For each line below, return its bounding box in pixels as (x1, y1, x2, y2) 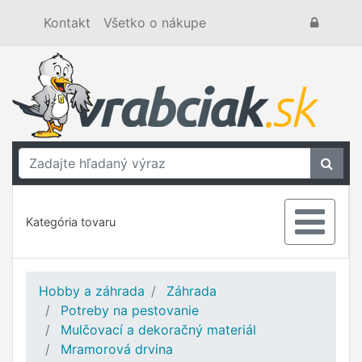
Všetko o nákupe (103, 15, 206, 31)
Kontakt (44, 15, 90, 31)
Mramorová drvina (61, 341, 173, 357)
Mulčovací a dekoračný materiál (61, 322, 256, 338)
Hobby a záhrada (39, 283, 145, 299)
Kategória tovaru (26, 215, 116, 229)
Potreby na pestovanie (61, 302, 199, 318)
